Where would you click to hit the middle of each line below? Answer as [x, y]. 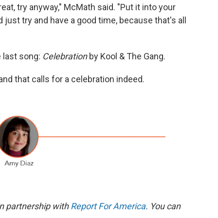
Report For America [108, 206]
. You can [163, 206]
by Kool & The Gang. [128, 56]
